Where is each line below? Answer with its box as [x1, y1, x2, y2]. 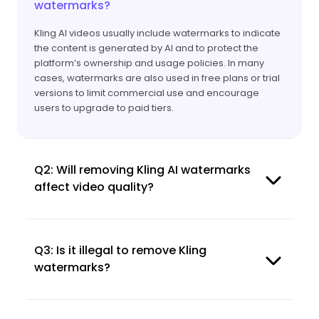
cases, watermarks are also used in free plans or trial [34, 70, 280, 85]
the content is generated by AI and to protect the [34, 41, 258, 55]
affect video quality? [34, 178, 154, 195]
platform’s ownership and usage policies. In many [34, 56, 264, 70]
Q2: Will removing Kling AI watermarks [34, 161, 251, 178]
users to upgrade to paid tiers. [34, 100, 174, 115]
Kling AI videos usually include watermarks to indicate [34, 26, 281, 40]
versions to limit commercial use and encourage [34, 85, 259, 100]
